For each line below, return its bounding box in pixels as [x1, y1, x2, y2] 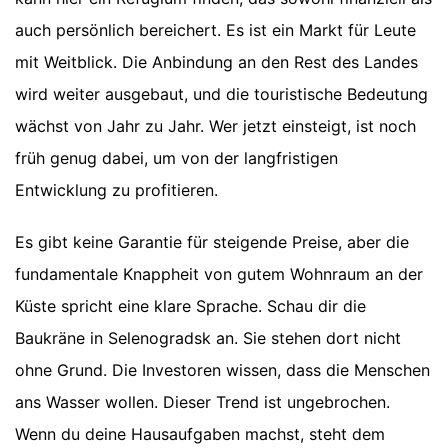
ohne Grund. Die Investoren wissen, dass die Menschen [15, 359, 430, 380]
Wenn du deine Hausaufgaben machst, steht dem [15, 423, 385, 444]
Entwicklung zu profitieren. [15, 179, 218, 200]
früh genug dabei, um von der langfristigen [15, 147, 338, 168]
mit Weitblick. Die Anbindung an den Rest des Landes [15, 51, 418, 72]
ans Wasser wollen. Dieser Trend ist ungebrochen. [15, 391, 390, 412]
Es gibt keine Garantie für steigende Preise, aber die [15, 231, 409, 252]
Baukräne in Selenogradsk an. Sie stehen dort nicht [15, 327, 401, 348]
